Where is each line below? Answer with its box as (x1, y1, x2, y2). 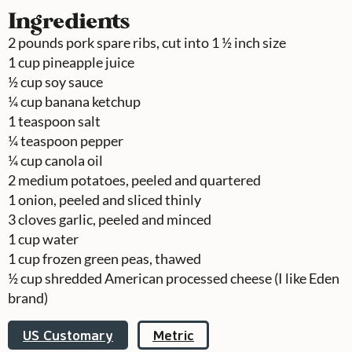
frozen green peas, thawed (42, 250, 201, 268)
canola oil (45, 152, 103, 170)
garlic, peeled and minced (59, 211, 211, 229)
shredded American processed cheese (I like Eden (45, 269, 339, 288)
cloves (18, 211, 57, 229)
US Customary (23, 326, 113, 344)
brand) (8, 289, 48, 307)
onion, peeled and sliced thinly (18, 191, 201, 209)
